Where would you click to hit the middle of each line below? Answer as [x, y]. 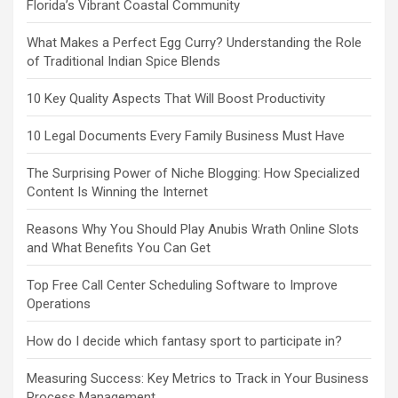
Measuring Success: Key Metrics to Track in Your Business [198, 379]
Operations [59, 304]
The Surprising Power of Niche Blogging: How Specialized [193, 174]
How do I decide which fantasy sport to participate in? [184, 342]
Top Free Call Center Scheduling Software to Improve [182, 286]
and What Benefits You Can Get [119, 248]
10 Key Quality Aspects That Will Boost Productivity [176, 99]
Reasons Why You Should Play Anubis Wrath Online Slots [193, 230]
